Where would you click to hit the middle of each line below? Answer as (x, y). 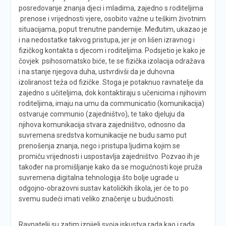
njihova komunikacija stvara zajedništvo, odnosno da (102, 124)
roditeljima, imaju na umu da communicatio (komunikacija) (111, 103)
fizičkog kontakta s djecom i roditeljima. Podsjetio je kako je (112, 50)
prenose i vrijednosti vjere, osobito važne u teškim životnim (112, 18)
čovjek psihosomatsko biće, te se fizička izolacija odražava (111, 61)
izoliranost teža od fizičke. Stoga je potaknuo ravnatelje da (111, 82)
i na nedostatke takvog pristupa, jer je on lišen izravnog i (106, 40)
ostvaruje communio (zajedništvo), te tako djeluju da (101, 114)
